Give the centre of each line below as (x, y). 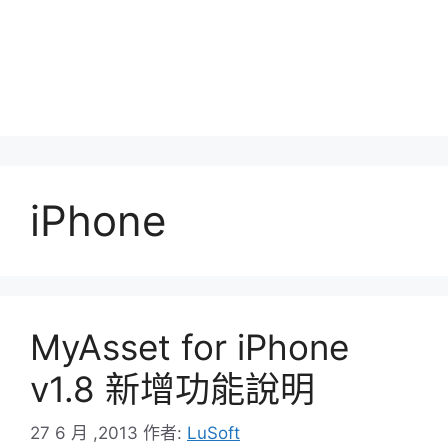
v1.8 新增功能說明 (172, 388)
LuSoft (213, 433)
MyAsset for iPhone (189, 346)
